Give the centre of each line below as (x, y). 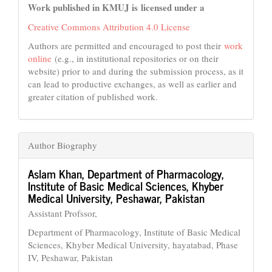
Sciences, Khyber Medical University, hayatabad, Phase (133, 245)
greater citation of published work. (93, 97)
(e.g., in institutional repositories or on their (135, 59)
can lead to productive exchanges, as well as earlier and (132, 84)
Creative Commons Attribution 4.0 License (109, 26)
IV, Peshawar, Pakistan (70, 258)
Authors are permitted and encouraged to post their (124, 46)
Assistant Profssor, (63, 213)
